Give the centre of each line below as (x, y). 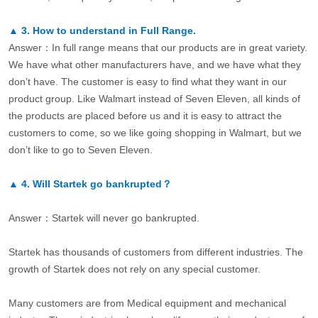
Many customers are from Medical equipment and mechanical (147, 303)
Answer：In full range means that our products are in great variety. (158, 48)
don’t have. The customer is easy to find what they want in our (147, 82)
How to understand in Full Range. (114, 31)
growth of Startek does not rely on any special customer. (134, 269)
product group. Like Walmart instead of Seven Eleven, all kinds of (154, 99)
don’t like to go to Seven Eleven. (80, 150)
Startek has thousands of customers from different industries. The (155, 252)
